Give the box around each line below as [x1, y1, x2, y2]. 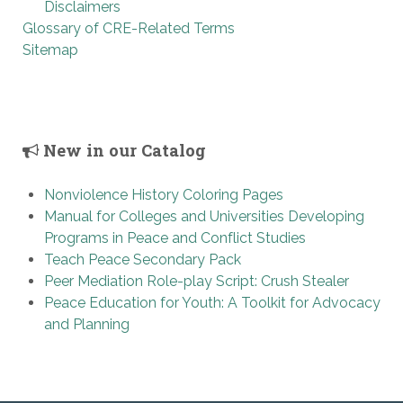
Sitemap [22, 41, 78, 59]
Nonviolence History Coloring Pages [44, 186, 283, 204]
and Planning [44, 316, 130, 334]
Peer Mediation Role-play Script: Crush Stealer [44, 273, 349, 291]
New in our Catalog [39, 139, 206, 162]
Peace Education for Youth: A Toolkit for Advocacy [44, 294, 381, 312]
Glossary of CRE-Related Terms [22, 20, 235, 38]
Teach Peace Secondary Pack [44, 251, 241, 269]
